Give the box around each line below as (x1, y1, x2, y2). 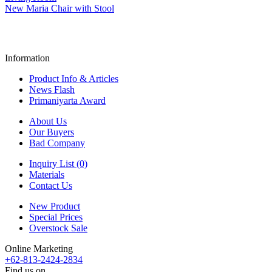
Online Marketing (5, 243, 73, 254)
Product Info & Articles (29, 73, 118, 84)
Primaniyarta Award (29, 95, 106, 106)
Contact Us (29, 180, 72, 191)
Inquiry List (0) (29, 158, 87, 169)
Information (5, 52, 50, 63)
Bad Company (29, 137, 85, 148)
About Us (29, 115, 67, 126)
